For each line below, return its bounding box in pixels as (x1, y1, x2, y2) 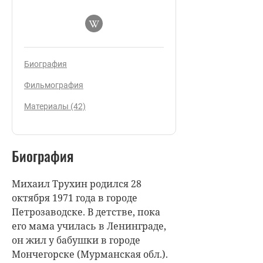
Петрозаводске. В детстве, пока (12, 205, 160, 218)
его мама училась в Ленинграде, (12, 219, 166, 232)
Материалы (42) (24, 101, 86, 111)
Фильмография (24, 80, 83, 90)
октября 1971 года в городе (12, 191, 137, 204)
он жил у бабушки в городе (12, 233, 140, 247)
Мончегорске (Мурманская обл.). (12, 247, 168, 261)
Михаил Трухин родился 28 (12, 177, 141, 190)
